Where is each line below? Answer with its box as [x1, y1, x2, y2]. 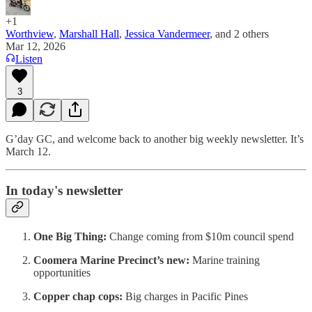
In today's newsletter [6, 183, 123, 198]
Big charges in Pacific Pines [123, 290, 248, 302]
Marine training [189, 253, 260, 266]
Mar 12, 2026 [6, 40, 65, 52]
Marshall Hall [59, 27, 119, 40]
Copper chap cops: [33, 290, 123, 302]
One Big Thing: [33, 230, 109, 242]
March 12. [6, 145, 51, 157]
